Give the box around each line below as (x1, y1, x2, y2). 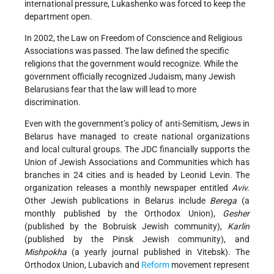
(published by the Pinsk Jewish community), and (24, 234, 250, 244)
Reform (141, 259, 169, 270)
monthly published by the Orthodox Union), (24, 208, 223, 218)
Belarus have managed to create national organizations (24, 131, 250, 141)
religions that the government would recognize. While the (24, 58, 238, 68)
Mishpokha (24, 246, 67, 257)
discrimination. (24, 97, 81, 107)
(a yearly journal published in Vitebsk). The (67, 246, 250, 257)
